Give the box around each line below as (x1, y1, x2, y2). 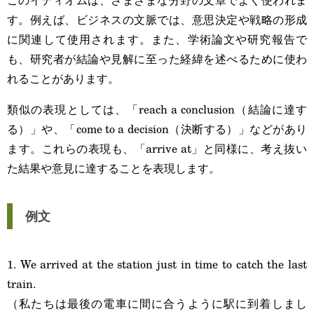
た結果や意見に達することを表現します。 (7, 160, 220, 176)
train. (7, 275, 36, 292)
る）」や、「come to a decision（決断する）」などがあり (7, 121, 307, 137)
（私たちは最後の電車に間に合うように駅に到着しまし (7, 295, 307, 311)
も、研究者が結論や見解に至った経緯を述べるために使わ (7, 50, 307, 67)
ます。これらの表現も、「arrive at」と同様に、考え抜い (7, 140, 307, 156)
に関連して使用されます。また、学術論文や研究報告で (7, 31, 307, 47)
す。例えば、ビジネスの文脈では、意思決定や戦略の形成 (7, 11, 307, 27)
